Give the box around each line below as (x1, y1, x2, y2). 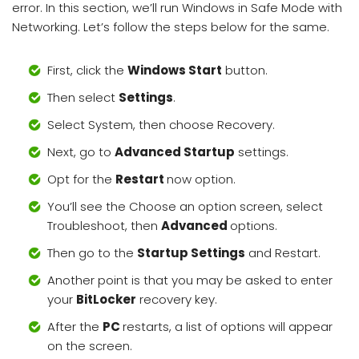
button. (222, 62, 268, 79)
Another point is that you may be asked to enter (47, 272, 333, 288)
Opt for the (47, 171, 115, 188)
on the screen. (47, 337, 132, 354)
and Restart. (245, 244, 321, 261)
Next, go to (47, 143, 115, 160)
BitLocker (76, 291, 136, 308)
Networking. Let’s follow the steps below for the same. (12, 18, 329, 35)
